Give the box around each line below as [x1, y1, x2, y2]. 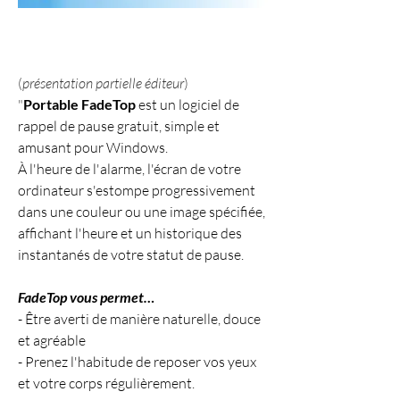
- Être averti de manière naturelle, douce [18, 310, 261, 329]
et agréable [18, 331, 86, 350]
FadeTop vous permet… [18, 288, 154, 306]
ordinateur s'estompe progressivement [18, 181, 255, 200]
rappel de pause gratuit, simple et [18, 117, 220, 136]
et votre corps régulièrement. [18, 374, 195, 393]
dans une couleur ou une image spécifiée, [18, 203, 265, 221]
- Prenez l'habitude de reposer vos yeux [18, 353, 256, 371]
